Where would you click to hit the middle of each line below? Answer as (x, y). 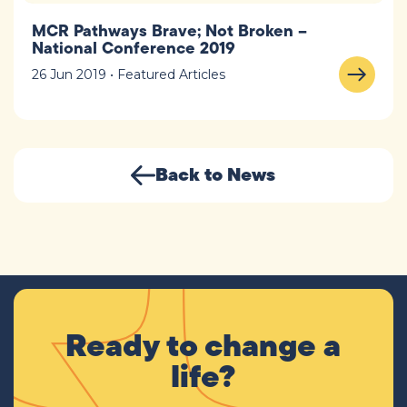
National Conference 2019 (134, 47)
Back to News (216, 174)
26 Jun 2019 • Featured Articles (129, 74)
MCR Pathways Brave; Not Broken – (169, 30)
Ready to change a (203, 344)
